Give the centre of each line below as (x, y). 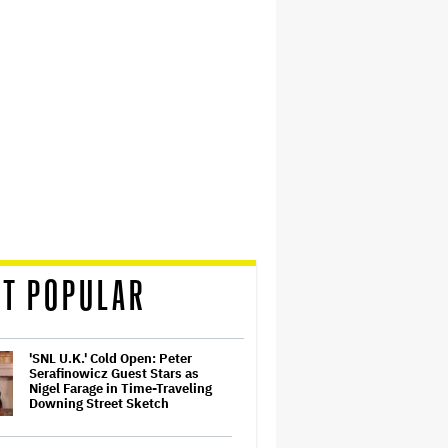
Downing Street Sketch (99, 403)
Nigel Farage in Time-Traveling (120, 388)
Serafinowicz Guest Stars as (114, 373)
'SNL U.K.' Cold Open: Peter (110, 358)
